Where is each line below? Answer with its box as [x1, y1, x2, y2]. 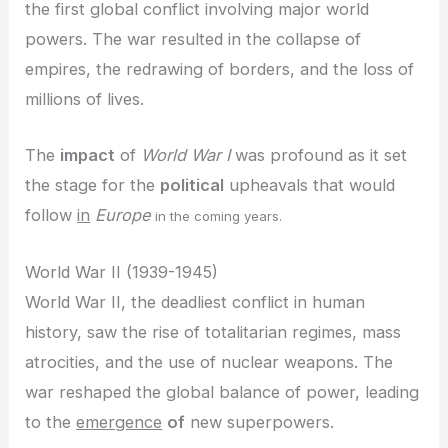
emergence [76, 411, 163, 432]
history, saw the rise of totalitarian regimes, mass [25, 321, 402, 342]
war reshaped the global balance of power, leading [25, 381, 420, 402]
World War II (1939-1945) [25, 261, 219, 282]
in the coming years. [151, 208, 283, 225]
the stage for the [25, 175, 161, 196]
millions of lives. [25, 89, 145, 110]
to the [25, 411, 77, 432]
